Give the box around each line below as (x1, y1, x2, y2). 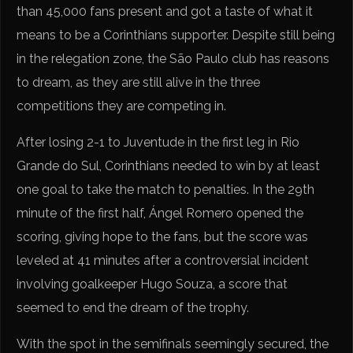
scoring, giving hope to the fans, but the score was (17, 229, 309, 245)
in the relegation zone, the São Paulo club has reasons (17, 51, 330, 67)
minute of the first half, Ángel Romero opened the (17, 206, 304, 221)
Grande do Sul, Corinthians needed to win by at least (17, 158, 321, 174)
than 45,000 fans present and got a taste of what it (17, 4, 314, 20)
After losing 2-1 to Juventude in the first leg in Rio (17, 135, 300, 150)
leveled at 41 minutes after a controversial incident (17, 253, 310, 269)
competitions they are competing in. (17, 98, 227, 114)
